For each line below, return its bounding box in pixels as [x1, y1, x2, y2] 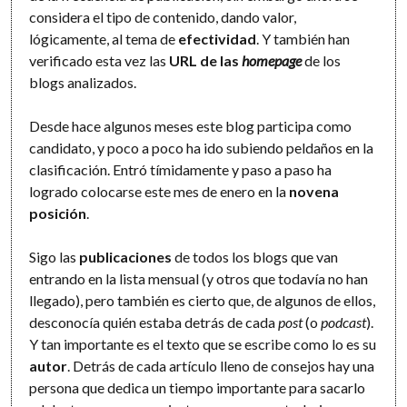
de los [302, 51, 342, 69]
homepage [242, 51, 303, 69]
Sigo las [29, 247, 80, 265]
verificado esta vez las [29, 51, 170, 69]
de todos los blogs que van [172, 247, 339, 265]
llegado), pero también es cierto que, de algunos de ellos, [29, 291, 376, 309]
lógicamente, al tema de [29, 29, 179, 47]
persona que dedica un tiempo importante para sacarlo [29, 378, 366, 396]
